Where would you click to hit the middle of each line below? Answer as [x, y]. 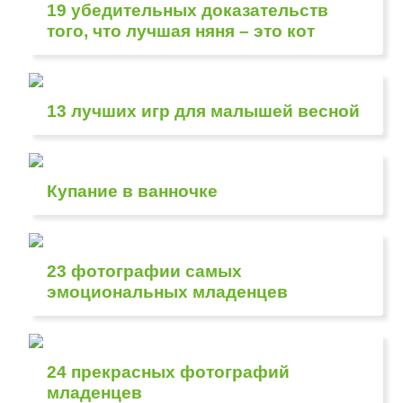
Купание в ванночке [133, 191]
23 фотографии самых [145, 271]
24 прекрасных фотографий [169, 372]
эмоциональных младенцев [168, 292]
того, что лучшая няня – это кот [181, 31]
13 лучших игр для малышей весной [204, 111]
